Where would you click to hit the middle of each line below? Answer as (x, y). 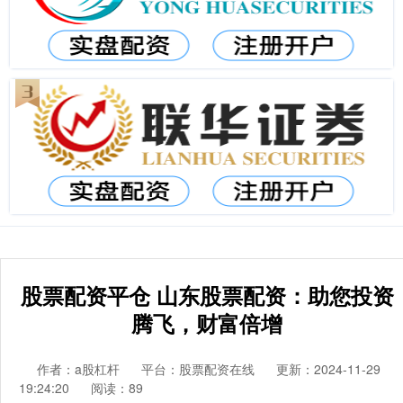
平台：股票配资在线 (198, 369)
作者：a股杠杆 (80, 369)
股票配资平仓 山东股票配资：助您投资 (207, 295)
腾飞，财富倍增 (207, 323)
